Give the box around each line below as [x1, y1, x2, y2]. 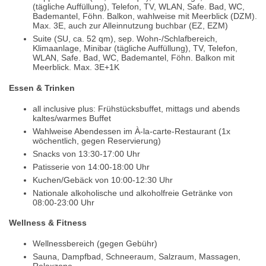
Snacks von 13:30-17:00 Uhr [33, 148, 140, 159]
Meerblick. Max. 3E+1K [33, 62, 119, 72]
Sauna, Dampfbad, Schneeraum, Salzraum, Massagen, [33, 251, 240, 261]
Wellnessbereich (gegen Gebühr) [33, 238, 157, 248]
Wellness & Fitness [9, 218, 87, 228]
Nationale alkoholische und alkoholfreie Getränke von [33, 188, 233, 198]
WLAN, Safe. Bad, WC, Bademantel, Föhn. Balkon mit [33, 53, 235, 63]
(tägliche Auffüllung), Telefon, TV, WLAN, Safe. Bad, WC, [33, 2, 245, 12]
